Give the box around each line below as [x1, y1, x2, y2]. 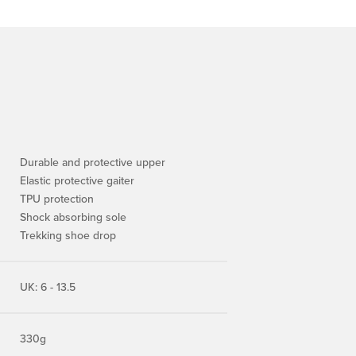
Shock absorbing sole [20, 211, 126, 224]
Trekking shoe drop [20, 229, 116, 242]
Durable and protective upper [20, 156, 165, 169]
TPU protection [20, 192, 94, 206]
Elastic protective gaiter [20, 174, 134, 188]
